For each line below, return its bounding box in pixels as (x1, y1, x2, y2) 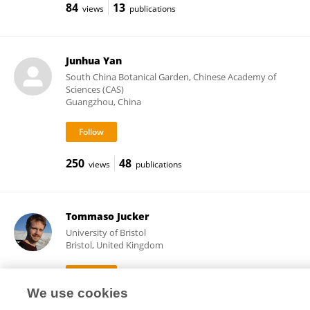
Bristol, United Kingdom (65, 239, 163, 251)
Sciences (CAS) (65, 83, 124, 95)
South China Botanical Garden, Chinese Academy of (65, 71, 276, 83)
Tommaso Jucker (65, 210, 149, 223)
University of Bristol (65, 226, 146, 239)
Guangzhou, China (65, 95, 141, 108)
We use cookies (27, 286, 129, 300)
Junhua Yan (65, 54, 122, 67)
